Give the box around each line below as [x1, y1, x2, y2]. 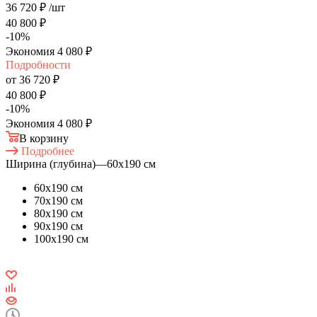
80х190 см [34, 207, 83, 219]
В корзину [19, 132, 69, 144]
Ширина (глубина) [6, 157, 96, 170]
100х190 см [34, 232, 88, 245]
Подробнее [21, 144, 74, 157]
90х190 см [34, 219, 83, 232]
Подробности [6, 58, 71, 71]
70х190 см [34, 194, 83, 207]
